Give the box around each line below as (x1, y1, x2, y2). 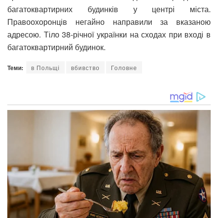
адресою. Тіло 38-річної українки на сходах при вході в (7, 29, 211, 40)
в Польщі (31, 63, 60, 72)
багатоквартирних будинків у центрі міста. (7, 3, 211, 15)
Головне (111, 63, 137, 72)
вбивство (71, 63, 100, 72)
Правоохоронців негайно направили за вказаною (7, 16, 211, 28)
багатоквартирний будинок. (7, 41, 106, 53)
